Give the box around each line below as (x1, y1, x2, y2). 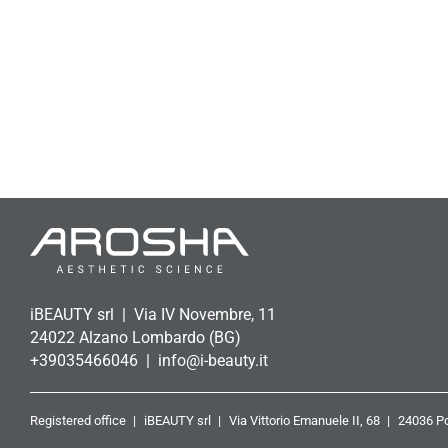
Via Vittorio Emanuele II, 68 (229, 413, 383, 429)
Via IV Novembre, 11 (134, 304, 276, 324)
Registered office (30, 413, 129, 429)
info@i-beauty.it (158, 350, 268, 370)
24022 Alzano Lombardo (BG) (30, 327, 241, 347)
